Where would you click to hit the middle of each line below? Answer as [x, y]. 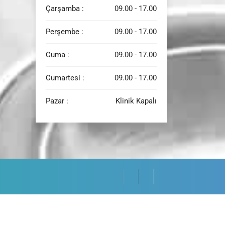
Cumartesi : [65, 78]
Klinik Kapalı [136, 101]
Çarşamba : [65, 8]
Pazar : [57, 101]
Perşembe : [64, 31]
